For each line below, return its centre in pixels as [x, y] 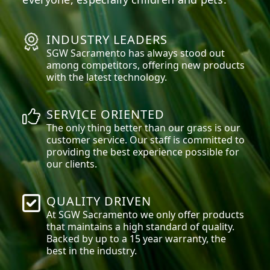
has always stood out [176, 53]
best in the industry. [92, 250]
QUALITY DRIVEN [99, 201]
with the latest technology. [107, 77]
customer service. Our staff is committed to [146, 140]
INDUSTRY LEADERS [107, 39]
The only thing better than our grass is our [144, 127]
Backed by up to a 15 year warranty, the [137, 238]
